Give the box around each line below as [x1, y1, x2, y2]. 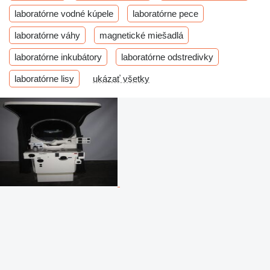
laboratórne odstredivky [121, 51, 213, 62]
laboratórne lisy [14, 73, 74, 84]
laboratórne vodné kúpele [14, 8, 113, 19]
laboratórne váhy [14, 30, 80, 40]
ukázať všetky [93, 73, 149, 84]
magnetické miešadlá [99, 30, 183, 40]
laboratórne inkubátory [14, 51, 102, 62]
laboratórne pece [133, 8, 198, 19]
